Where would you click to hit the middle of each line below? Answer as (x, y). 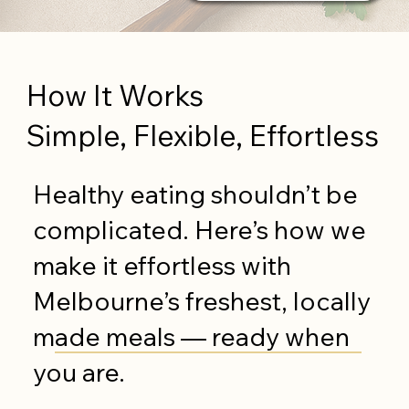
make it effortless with (163, 266)
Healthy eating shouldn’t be (196, 194)
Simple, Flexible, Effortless (202, 135)
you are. (79, 372)
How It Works (118, 94)
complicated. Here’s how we (200, 230)
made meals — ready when (192, 337)
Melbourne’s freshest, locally (202, 301)
